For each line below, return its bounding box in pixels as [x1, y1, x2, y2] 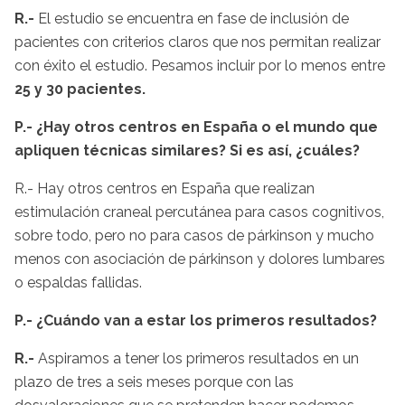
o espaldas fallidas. [14, 273, 142, 291]
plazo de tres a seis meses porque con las [14, 372, 294, 391]
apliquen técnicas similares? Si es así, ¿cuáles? [14, 141, 360, 159]
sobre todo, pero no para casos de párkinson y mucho [14, 226, 374, 244]
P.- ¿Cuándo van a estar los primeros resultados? [14, 311, 377, 329]
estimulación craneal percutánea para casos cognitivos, [14, 202, 384, 221]
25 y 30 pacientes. [14, 80, 146, 98]
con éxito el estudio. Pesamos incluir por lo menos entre [14, 56, 385, 74]
